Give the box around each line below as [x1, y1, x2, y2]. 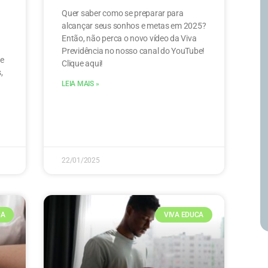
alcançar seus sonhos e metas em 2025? [62, 20, 206, 31]
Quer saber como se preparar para [62, 8, 184, 18]
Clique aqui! [62, 58, 103, 68]
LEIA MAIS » [62, 79, 99, 88]
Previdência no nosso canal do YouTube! [62, 45, 205, 56]
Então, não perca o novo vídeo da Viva [62, 33, 197, 43]
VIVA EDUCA [163, 210, 204, 219]
